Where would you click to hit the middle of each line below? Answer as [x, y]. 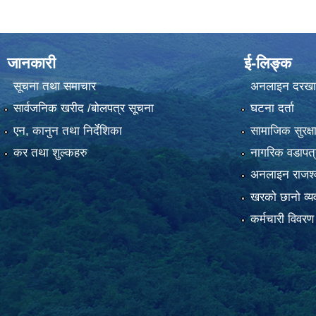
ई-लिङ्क [268, 63]
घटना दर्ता [272, 109]
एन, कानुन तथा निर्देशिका [67, 130]
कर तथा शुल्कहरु [50, 153]
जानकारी [31, 63]
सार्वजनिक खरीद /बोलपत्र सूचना [83, 109]
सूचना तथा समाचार [54, 86]
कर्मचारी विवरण [282, 219]
